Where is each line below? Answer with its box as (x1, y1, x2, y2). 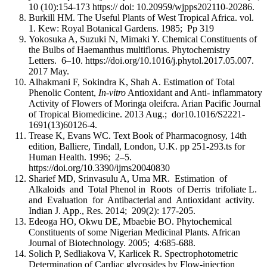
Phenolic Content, (29, 87, 98, 98)
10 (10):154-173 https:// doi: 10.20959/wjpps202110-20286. (29, 1, 254, 12)
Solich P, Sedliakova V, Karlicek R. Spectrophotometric (29, 248, 238, 259)
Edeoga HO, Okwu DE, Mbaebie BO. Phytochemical (29, 216, 232, 226)
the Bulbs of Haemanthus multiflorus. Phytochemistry (29, 44, 230, 55)
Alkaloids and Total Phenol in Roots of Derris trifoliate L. (29, 184, 257, 194)
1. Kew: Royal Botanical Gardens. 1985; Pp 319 (29, 23, 214, 33)
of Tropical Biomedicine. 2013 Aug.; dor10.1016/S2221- (29, 108, 245, 119)
